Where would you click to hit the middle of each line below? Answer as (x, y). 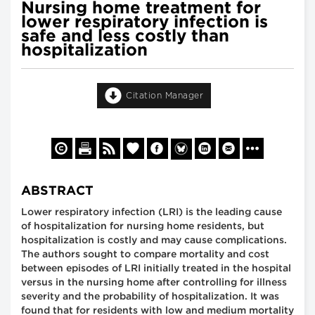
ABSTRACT (57, 192)
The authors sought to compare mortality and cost (145, 255)
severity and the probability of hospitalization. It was (150, 297)
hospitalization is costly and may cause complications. (154, 241)
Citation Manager (165, 95)
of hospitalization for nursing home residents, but (143, 227)
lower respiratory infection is (144, 22)
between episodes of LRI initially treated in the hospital (156, 269)
